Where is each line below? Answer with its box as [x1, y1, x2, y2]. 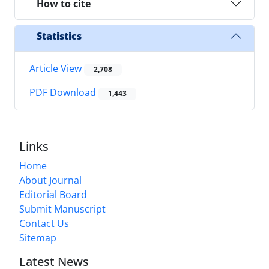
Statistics [37, 29, 82, 43]
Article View [29, 62, 84, 76]
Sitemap [19, 231, 56, 244]
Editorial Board [19, 187, 87, 201]
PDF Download [29, 86, 98, 100]
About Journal [19, 173, 82, 187]
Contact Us [19, 216, 69, 230]
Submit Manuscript [19, 202, 106, 216]
